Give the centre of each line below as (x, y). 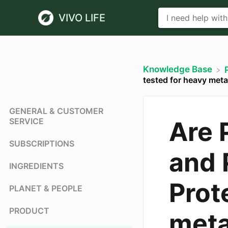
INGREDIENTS (36, 166)
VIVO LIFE (82, 18)
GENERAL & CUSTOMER (56, 111)
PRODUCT (29, 211)
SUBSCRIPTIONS (42, 144)
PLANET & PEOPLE (46, 189)
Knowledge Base (177, 69)
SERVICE (26, 121)
